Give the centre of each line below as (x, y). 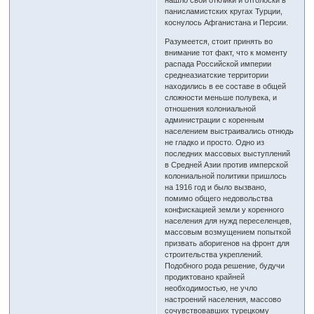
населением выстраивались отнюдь (230, 131)
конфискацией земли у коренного (225, 210)
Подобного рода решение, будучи (225, 266)
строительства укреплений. (214, 255)
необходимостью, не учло (211, 288)
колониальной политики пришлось (226, 176)
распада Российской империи (218, 64)
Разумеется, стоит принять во (219, 42)
